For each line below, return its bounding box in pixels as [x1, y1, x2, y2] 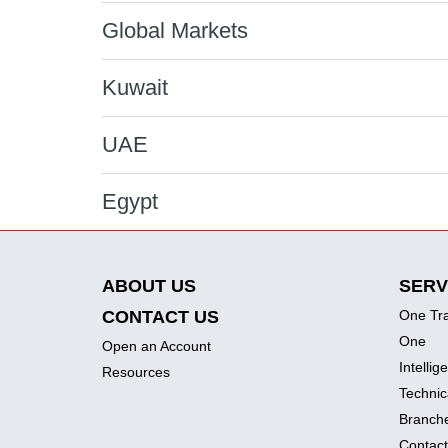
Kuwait [102, 75, 168, 100]
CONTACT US [102, 307, 219, 327]
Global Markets [102, 18, 248, 43]
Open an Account [102, 338, 211, 354]
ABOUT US [102, 276, 196, 296]
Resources [102, 364, 170, 380]
